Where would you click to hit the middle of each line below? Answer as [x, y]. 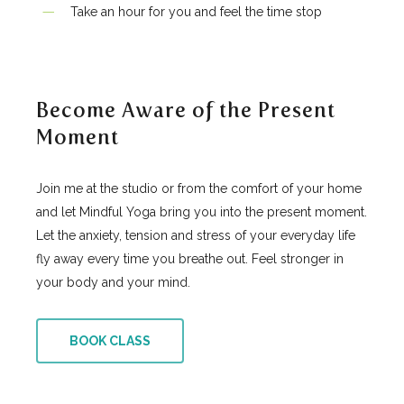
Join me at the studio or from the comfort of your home [199, 189]
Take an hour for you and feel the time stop [197, 12]
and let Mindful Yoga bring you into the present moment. [202, 212]
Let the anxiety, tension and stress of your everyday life [196, 236]
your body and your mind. [114, 283]
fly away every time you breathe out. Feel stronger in [190, 259]
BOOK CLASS [110, 341]
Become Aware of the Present [186, 111]
